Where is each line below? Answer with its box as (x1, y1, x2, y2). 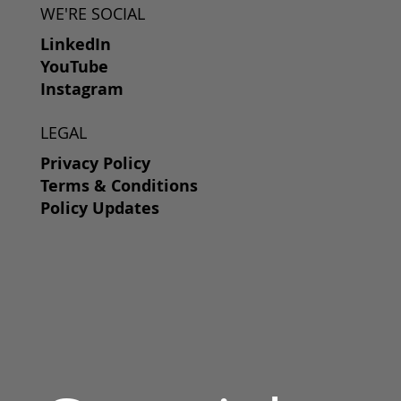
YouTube (39, 55, 108, 78)
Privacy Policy (39, 151, 150, 175)
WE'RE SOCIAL (39, 2, 145, 24)
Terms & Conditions (39, 174, 198, 197)
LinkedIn (39, 32, 111, 55)
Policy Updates (39, 196, 159, 219)
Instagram (39, 77, 124, 100)
